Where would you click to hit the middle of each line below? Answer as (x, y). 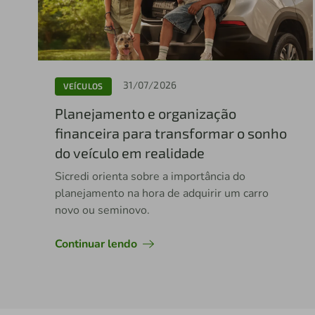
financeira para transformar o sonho (171, 133)
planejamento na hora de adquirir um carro (161, 193)
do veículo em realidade (129, 152)
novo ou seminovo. (102, 210)
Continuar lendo (96, 244)
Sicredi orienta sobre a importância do (150, 176)
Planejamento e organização (145, 113)
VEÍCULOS (83, 86)
